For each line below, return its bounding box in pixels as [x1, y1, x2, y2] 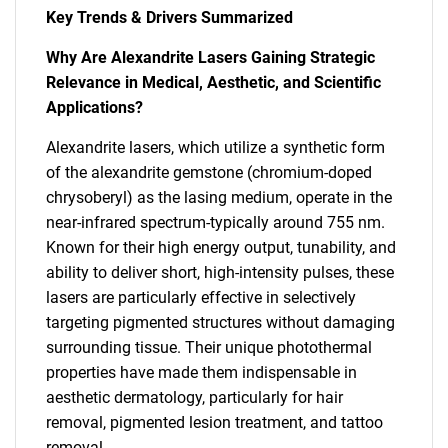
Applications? [46, 98, 143, 117]
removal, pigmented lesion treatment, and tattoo [46, 413, 383, 432]
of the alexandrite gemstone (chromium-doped [46, 163, 372, 182]
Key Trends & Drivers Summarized [46, 8, 293, 27]
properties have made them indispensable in [46, 363, 357, 382]
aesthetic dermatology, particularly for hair [46, 388, 343, 407]
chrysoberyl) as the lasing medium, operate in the [46, 188, 392, 207]
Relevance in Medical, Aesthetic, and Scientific [46, 73, 381, 92]
